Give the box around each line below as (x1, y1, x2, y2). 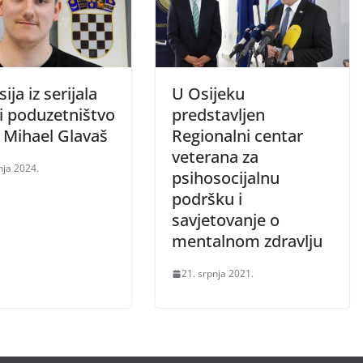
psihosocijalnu (172, 167, 280, 190)
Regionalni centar (172, 125, 303, 147)
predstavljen (172, 104, 265, 126)
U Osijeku (172, 83, 245, 105)
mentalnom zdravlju (172, 230, 322, 253)
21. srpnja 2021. (181, 267, 254, 281)
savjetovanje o (172, 209, 280, 232)
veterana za (172, 146, 258, 169)
